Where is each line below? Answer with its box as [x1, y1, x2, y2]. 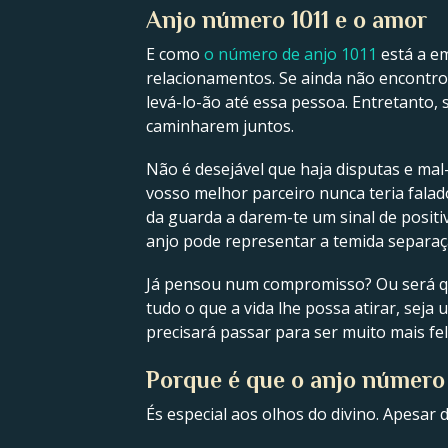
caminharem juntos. [146, 114, 294, 137]
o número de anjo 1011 [204, 42, 377, 65]
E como [146, 42, 204, 65]
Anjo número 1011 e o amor [146, 5, 427, 33]
